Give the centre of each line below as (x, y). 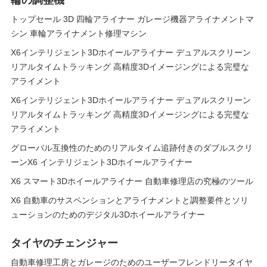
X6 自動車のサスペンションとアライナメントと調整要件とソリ (130, 200)
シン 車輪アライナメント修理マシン (79, 33)
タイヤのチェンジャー (64, 243)
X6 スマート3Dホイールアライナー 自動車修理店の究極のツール (132, 181)
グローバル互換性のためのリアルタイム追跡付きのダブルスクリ (132, 148)
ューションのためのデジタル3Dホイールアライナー (108, 215)
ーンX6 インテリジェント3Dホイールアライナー (102, 162)
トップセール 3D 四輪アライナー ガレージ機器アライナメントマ (132, 19)
